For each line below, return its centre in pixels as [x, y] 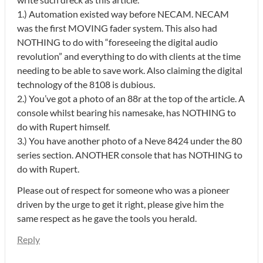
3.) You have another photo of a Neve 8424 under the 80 [129, 140]
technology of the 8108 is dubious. [86, 84]
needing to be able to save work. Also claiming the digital [130, 70]
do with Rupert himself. [63, 126]
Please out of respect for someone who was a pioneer [123, 190]
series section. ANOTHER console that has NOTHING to [130, 154]
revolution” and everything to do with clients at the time [129, 56]
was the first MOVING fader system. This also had [117, 28]
